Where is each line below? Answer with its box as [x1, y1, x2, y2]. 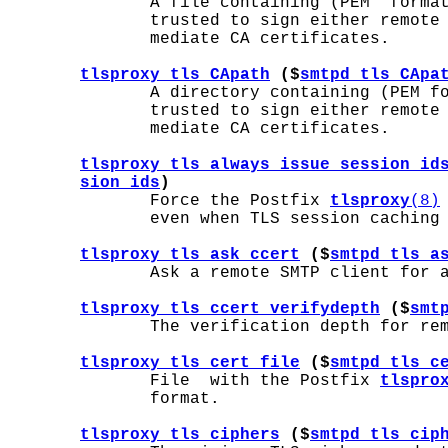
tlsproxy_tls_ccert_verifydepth [80, 300, 380, 318]
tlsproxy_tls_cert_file [80, 354, 300, 372]
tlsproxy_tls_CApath [80, 66, 270, 84]
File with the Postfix [10, 372, 380, 390]
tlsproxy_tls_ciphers [80, 426, 280, 444]
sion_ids [80, 174, 160, 192]
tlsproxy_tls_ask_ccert [80, 246, 300, 264]
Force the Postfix [10, 192, 330, 210]
